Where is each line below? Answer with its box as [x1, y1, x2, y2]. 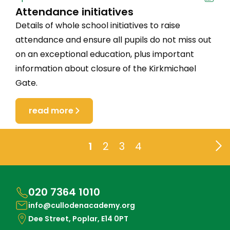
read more [29, 104, 73, 117]
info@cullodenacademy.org [28, 200, 135, 210]
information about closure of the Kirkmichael [15, 62, 196, 74]
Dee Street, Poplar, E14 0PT [28, 213, 128, 224]
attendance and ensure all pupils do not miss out [15, 33, 212, 46]
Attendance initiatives [15, 4, 133, 19]
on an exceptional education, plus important [15, 48, 194, 60]
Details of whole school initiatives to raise [15, 19, 180, 31]
